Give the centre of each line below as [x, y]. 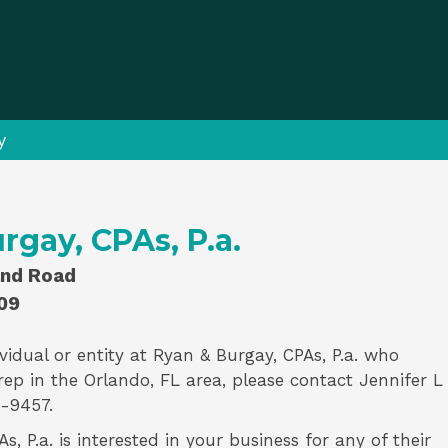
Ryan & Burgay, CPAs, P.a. [255, 355]
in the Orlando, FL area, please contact [191, 380]
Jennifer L [401, 380]
